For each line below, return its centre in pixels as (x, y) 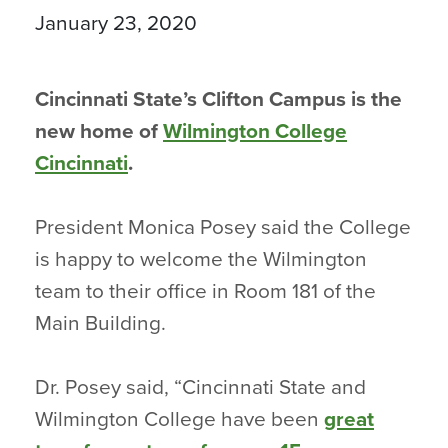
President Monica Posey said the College (223, 227)
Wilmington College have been (179, 419)
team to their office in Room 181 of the (205, 291)
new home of (99, 131)
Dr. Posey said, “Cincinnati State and (200, 387)
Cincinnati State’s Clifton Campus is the (218, 99)
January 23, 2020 (116, 23)
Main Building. (100, 323)
